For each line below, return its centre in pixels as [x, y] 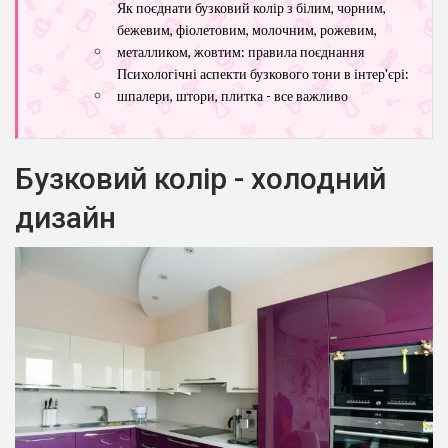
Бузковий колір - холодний [200, 178]
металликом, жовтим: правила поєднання [240, 51]
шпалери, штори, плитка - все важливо [232, 95]
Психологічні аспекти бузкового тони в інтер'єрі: [263, 73]
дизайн [65, 217]
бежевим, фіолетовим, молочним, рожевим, [247, 29]
